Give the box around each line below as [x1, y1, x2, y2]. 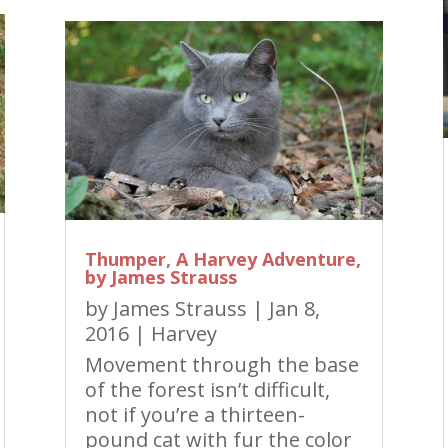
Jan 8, [268, 294, 320, 322]
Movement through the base [84, 350, 359, 378]
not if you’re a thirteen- [84, 400, 305, 428]
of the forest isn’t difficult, [84, 375, 330, 403]
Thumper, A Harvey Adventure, [84, 246, 361, 271]
